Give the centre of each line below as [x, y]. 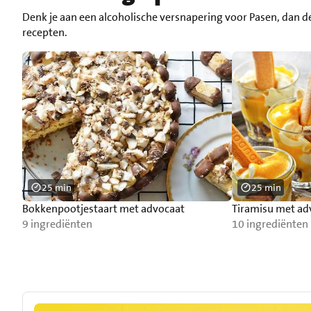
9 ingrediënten [57, 224]
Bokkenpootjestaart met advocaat [103, 209]
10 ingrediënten [270, 224]
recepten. [45, 33]
